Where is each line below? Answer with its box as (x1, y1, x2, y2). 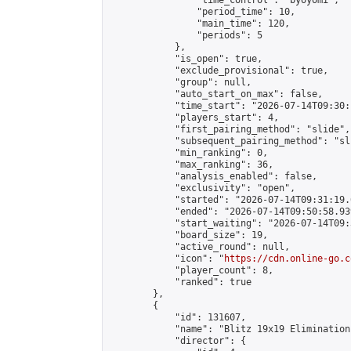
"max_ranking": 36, (109, 159, 273, 170)
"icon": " (109, 253, 224, 264)
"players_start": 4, (109, 112, 279, 123)
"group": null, (109, 77, 251, 88)
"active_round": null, (109, 241, 290, 252)
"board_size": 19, (109, 230, 268, 241)
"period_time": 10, (109, 6, 295, 17)
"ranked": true (109, 277, 251, 288)
